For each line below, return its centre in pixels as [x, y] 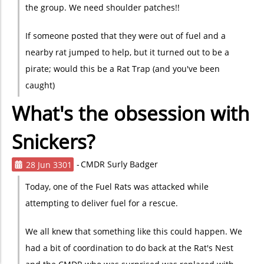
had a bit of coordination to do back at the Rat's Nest [129, 248]
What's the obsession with [131, 113]
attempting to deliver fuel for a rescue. [101, 203]
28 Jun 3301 [49, 164]
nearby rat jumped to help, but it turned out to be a [127, 52]
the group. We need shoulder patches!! [102, 7]
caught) [40, 85]
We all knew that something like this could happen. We [133, 231]
